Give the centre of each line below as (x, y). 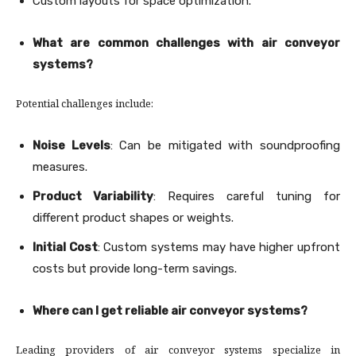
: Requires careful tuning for (247, 197)
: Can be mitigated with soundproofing (225, 146)
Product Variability (93, 197)
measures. (60, 167)
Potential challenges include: (85, 105)
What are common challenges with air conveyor (186, 43)
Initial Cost (65, 248)
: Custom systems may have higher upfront (219, 248)
